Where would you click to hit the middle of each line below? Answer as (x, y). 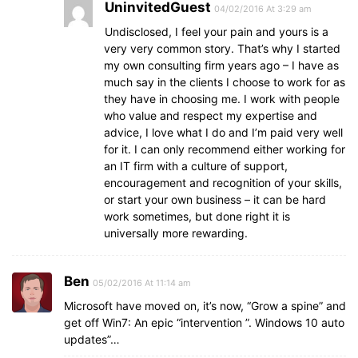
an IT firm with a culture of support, (196, 166)
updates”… (92, 339)
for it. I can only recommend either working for (225, 149)
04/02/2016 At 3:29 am (263, 9)
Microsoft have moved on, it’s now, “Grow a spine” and (205, 306)
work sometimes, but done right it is (197, 216)
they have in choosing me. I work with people (222, 99)
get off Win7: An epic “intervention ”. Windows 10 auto (204, 322)
